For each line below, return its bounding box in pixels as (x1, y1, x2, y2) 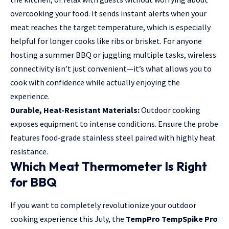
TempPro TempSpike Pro (126, 214, 218, 224)
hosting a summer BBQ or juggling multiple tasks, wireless (10, 50, 216, 60)
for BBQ (10, 174, 57, 190)
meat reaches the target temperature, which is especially (10, 22, 211, 33)
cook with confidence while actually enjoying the (10, 77, 180, 88)
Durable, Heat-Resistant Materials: (10, 105, 140, 116)
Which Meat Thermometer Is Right (10, 158, 207, 174)
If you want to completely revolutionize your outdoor (10, 200, 196, 211)
